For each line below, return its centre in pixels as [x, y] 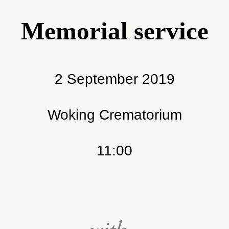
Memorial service [114, 31]
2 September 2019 [114, 79]
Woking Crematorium [114, 114]
